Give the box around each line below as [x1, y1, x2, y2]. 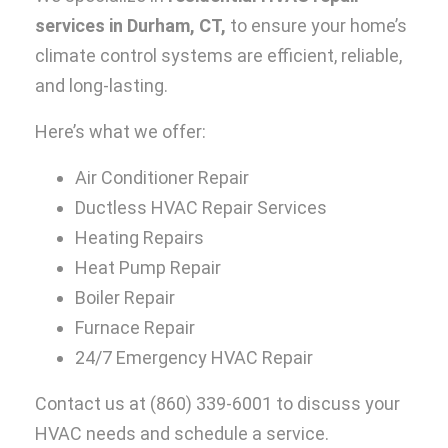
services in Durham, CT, [35, 15, 230, 37]
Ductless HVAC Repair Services [75, 197, 327, 219]
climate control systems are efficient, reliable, [35, 45, 402, 67]
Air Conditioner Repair [75, 167, 249, 189]
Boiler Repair [75, 287, 175, 309]
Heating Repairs [75, 227, 204, 249]
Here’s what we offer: [35, 121, 206, 143]
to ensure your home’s [230, 15, 407, 37]
